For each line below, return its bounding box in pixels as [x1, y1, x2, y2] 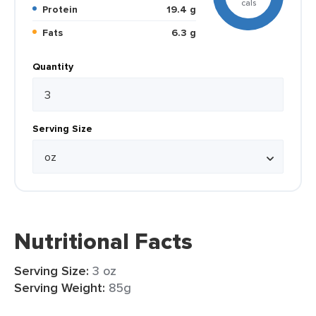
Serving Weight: [14, 279, 105, 297]
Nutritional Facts [14, 224, 193, 258]
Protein [48, 2, 78, 16]
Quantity [32, 59, 73, 73]
